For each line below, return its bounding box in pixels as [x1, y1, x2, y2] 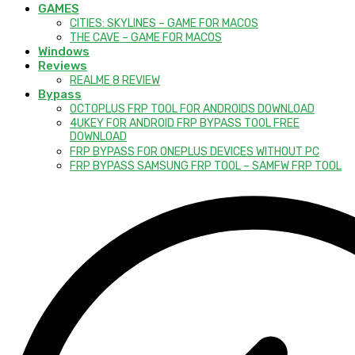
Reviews [38, 59, 87, 74]
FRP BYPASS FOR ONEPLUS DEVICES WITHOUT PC [70, 145, 319, 159]
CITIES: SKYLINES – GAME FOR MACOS [70, 17, 258, 31]
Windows [38, 44, 90, 59]
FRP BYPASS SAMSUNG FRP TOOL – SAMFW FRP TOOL [70, 159, 342, 174]
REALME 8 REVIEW [70, 74, 160, 88]
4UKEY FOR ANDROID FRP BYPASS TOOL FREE [70, 116, 300, 131]
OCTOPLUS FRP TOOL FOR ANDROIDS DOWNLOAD [70, 102, 315, 116]
